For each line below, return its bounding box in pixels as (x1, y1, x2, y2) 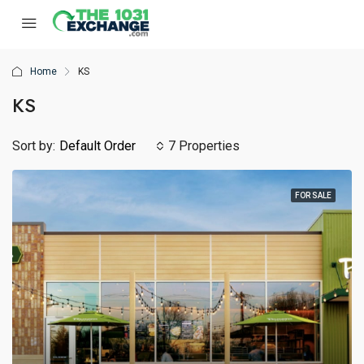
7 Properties (168, 138, 240, 154)
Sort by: (12, 138, 55, 154)
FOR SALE (295, 191, 331, 200)
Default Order (59, 138, 136, 154)
